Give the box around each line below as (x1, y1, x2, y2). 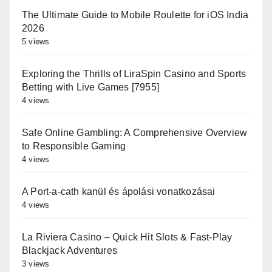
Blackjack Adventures (22, 245, 117, 256)
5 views (22, 36, 50, 46)
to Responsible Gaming (22, 140, 126, 151)
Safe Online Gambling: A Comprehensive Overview (22, 127, 248, 138)
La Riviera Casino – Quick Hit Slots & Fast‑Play (22, 231, 233, 242)
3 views (22, 259, 50, 268)
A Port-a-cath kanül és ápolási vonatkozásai (22, 186, 216, 197)
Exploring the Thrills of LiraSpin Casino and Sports (22, 68, 246, 79)
